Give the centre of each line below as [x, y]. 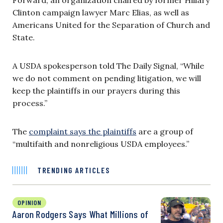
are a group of [165, 131]
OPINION [29, 202]
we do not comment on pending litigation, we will [107, 78]
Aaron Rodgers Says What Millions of [81, 214]
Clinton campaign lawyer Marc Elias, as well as [101, 12]
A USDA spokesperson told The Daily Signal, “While [108, 65]
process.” [30, 103]
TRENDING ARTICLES [74, 170]
